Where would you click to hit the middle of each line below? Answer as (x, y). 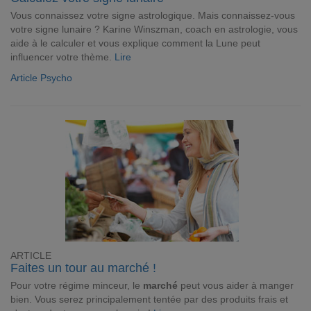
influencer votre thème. (62, 57)
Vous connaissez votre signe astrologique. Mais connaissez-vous (153, 15)
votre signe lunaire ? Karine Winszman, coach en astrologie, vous (154, 29)
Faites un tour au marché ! (83, 268)
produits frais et (254, 299)
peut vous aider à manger (236, 285)
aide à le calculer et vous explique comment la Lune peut (135, 43)
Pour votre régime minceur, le (77, 285)
